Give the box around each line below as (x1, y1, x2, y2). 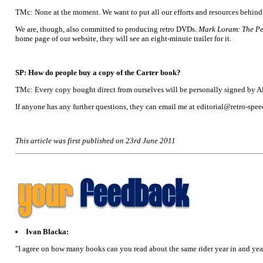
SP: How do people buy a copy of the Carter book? (15, 68, 181, 77)
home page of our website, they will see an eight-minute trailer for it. (15, 34, 231, 43)
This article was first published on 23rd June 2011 (15, 136, 176, 145)
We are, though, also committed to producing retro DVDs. (15, 25, 198, 33)
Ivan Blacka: (26, 227, 69, 236)
